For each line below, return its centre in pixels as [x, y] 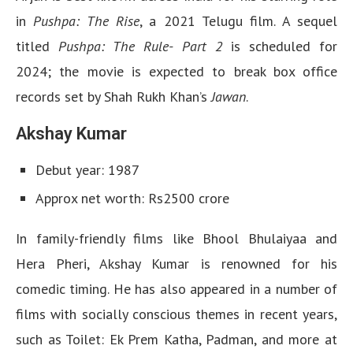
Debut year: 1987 [87, 170]
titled [33, 46]
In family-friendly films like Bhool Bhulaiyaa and [176, 238]
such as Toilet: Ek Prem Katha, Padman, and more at [176, 339]
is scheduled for [279, 46]
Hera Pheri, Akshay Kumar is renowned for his [176, 264]
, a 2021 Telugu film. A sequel [238, 21]
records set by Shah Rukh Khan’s [113, 97]
